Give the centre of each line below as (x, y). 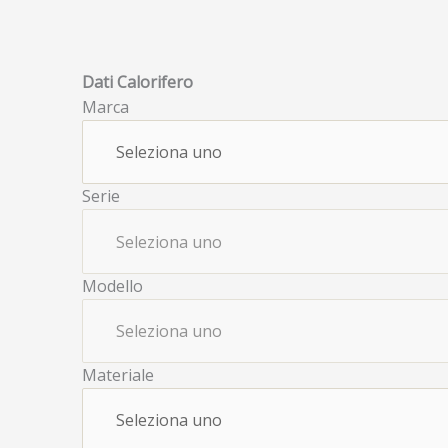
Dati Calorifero (137, 82)
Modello (112, 285)
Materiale (118, 375)
